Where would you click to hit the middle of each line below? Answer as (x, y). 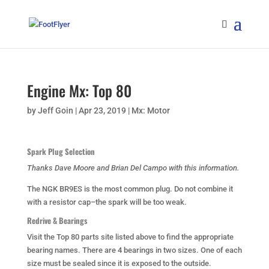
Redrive (39, 220)
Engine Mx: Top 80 (79, 90)
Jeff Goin (55, 110)
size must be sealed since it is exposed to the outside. (119, 263)
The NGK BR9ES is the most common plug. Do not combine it (130, 189)
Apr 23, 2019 (102, 110)
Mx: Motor (150, 110)
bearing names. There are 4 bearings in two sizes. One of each (134, 250)
